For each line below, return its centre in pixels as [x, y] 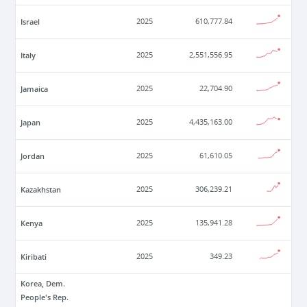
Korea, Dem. [43, 284]
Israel [30, 22]
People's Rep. [45, 297]
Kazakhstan [41, 190]
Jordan [33, 156]
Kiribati [34, 257]
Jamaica [35, 89]
